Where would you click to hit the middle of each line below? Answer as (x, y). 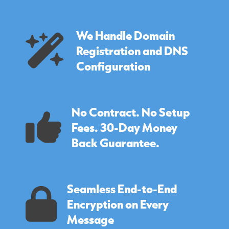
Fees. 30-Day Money (124, 128)
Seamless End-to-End (122, 189)
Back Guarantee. (116, 143)
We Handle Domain (125, 36)
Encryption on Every (118, 204)
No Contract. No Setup (131, 112)
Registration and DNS (132, 51)
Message (90, 220)
